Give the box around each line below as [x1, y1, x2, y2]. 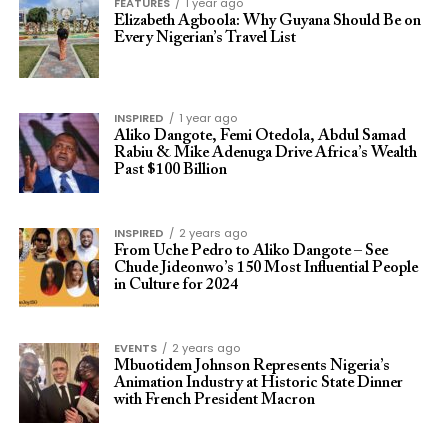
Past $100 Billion [113, 162, 227, 178]
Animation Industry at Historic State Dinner [113, 375, 403, 391]
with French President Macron [113, 392, 318, 408]
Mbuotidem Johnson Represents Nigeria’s [113, 358, 390, 374]
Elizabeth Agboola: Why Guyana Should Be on [113, 13, 421, 29]
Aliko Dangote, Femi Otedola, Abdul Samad [113, 128, 406, 144]
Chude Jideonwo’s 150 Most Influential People [113, 260, 418, 276]
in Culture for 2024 [113, 277, 238, 293]
